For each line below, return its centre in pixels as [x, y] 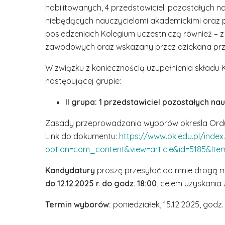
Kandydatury [70, 170]
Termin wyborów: [79, 204]
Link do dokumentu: [82, 136]
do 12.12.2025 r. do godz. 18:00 [101, 183]
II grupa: [81, 102]
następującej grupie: [83, 81]
